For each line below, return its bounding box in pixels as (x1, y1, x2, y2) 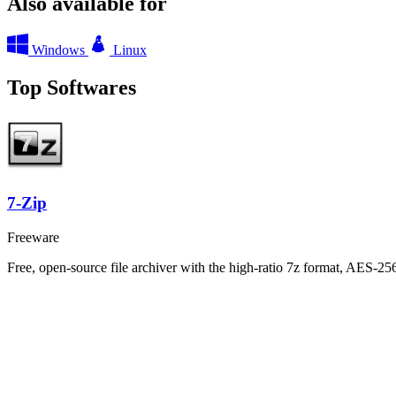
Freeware (7, 229, 59, 245)
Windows (32, 42, 85, 57)
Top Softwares (7, 75, 136, 99)
